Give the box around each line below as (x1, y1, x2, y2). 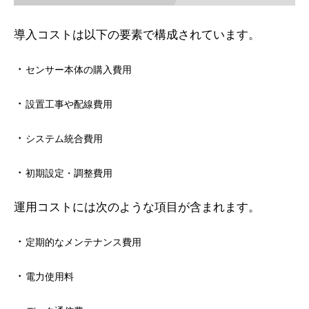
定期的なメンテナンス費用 (26, 236, 141, 248)
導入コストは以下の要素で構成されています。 (14, 28, 260, 41)
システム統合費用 (26, 132, 103, 144)
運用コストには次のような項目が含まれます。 (14, 200, 260, 214)
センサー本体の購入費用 (26, 63, 132, 75)
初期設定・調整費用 (26, 167, 112, 179)
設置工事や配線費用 (26, 98, 112, 110)
